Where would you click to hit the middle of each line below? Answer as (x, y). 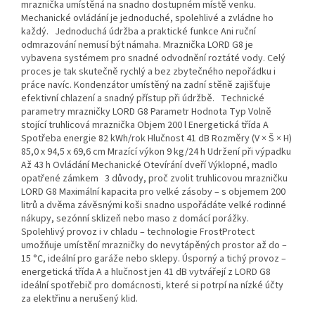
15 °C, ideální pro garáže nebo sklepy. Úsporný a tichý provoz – (154, 259)
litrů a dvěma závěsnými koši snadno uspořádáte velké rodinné (154, 206)
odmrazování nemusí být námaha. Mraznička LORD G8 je (137, 45)
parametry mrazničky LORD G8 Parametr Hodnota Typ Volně (146, 112)
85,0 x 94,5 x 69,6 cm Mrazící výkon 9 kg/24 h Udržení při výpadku (156, 152)
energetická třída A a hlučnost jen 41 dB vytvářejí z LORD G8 (146, 272)
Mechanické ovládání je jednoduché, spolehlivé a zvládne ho (147, 19)
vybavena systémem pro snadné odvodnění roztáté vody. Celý (153, 59)
